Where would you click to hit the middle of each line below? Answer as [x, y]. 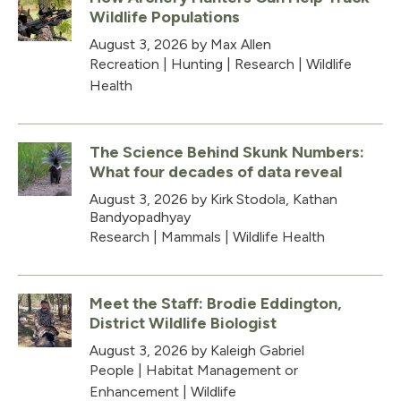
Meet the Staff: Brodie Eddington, [216, 303]
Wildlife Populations [165, 17]
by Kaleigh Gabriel [246, 350]
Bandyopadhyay [140, 217]
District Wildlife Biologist [183, 323]
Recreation [124, 64]
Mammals [191, 236]
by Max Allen [230, 44]
